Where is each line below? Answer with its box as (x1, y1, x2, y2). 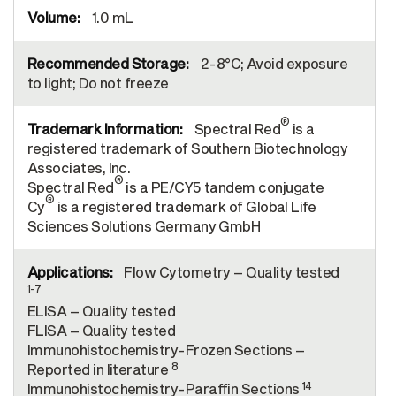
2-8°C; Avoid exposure (197, 55, 348, 72)
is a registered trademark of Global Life (54, 198, 316, 215)
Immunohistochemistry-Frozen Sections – (27, 341, 305, 358)
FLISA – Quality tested (27, 322, 176, 339)
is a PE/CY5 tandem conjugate (123, 179, 324, 195)
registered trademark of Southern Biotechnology (27, 140, 348, 156)
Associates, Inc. (27, 159, 131, 176)
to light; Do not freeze (27, 74, 169, 91)
